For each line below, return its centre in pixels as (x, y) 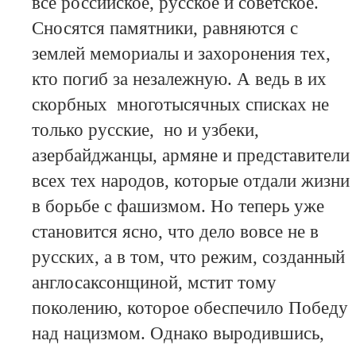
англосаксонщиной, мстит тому (154, 283)
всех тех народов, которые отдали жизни (190, 181)
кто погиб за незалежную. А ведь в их (179, 79)
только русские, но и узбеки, (145, 130)
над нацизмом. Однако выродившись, (178, 334)
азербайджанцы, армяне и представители (190, 156)
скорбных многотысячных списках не (180, 105)
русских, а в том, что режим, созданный (188, 257)
